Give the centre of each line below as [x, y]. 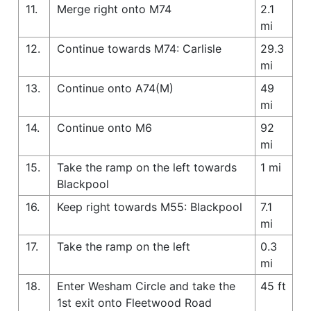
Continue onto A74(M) [115, 88]
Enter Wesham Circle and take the [146, 286]
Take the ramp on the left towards [147, 167]
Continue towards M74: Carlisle [139, 48]
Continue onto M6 [104, 127]
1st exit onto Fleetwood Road [134, 302]
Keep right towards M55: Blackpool [150, 207]
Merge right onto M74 [114, 9]
